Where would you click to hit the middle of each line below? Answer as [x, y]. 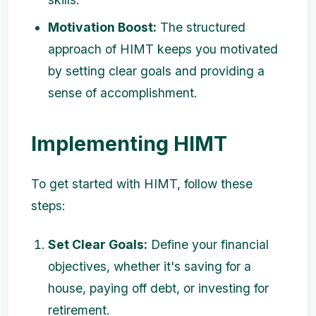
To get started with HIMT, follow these [142, 184]
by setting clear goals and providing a [156, 71]
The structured [201, 28]
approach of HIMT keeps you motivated [163, 49]
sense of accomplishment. [123, 93]
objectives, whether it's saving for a [150, 267]
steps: [48, 206]
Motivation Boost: [102, 28]
